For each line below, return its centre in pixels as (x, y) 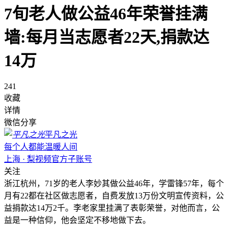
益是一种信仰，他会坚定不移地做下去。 (77, 220)
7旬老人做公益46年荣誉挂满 (106, 14)
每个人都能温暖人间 (41, 147)
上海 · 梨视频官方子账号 (48, 159)
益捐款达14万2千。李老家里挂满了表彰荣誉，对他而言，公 (112, 208)
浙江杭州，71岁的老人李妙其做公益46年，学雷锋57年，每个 (114, 183)
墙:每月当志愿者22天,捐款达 (107, 37)
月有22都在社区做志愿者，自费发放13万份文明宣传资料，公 (114, 195)
